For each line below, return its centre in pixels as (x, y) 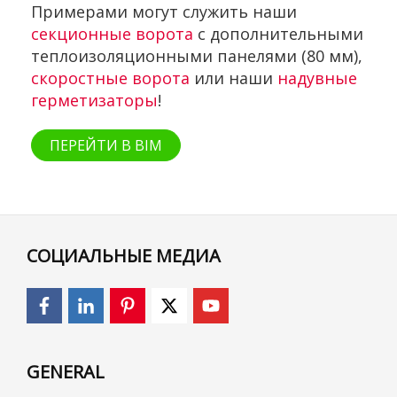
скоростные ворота (110, 78)
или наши (234, 78)
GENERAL (66, 372)
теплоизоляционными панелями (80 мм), (197, 56)
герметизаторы (94, 101)
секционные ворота (112, 34)
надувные (317, 78)
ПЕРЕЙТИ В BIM (106, 146)
